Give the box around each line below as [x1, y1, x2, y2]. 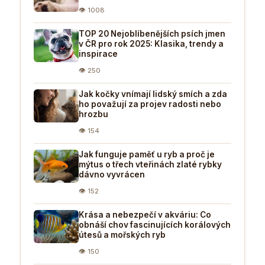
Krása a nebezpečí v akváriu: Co [79, 209, 211, 219]
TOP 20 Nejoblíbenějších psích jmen [79, 28, 225, 38]
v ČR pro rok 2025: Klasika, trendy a [79, 38, 224, 49]
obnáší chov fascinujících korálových [79, 219, 231, 230]
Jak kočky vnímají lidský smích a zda [79, 89, 227, 99]
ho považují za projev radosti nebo [79, 99, 221, 109]
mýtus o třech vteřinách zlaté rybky [79, 159, 222, 169]
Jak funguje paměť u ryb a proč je [79, 149, 215, 159]
